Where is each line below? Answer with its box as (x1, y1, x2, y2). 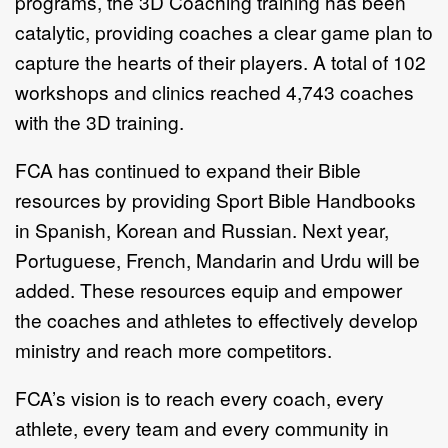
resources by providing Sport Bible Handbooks (15, 185, 416, 213)
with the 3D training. (15, 107, 189, 135)
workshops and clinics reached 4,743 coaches (15, 77, 414, 105)
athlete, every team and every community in (15, 413, 389, 441)
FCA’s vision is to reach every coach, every (15, 383, 384, 411)
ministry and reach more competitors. (15, 335, 332, 363)
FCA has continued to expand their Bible (15, 155, 361, 183)
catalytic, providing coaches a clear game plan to (15, 17, 433, 45)
